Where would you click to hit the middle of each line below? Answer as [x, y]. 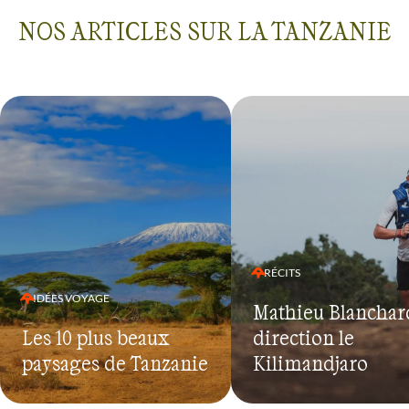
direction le [304, 337]
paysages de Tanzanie [115, 363]
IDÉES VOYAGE [71, 299]
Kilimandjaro [310, 363]
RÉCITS [282, 273]
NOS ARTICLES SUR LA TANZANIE [204, 31]
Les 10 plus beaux [95, 337]
